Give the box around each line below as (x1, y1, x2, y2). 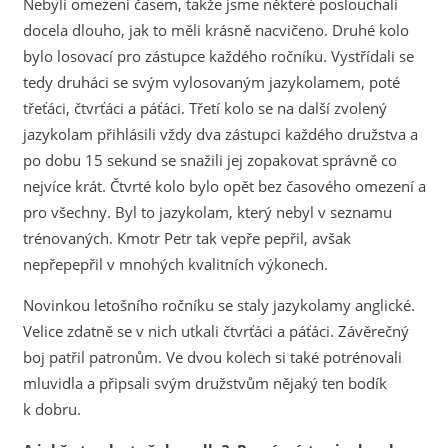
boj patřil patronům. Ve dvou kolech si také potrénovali (22, 346, 402, 367)
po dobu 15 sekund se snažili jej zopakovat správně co (22, 149, 397, 170)
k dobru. (22, 398, 81, 419)
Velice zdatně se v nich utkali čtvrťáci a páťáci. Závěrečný (22, 320, 409, 341)
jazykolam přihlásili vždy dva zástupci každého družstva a (22, 123, 418, 144)
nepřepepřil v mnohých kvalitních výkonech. (22, 253, 328, 274)
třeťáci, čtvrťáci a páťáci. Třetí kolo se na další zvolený (22, 97, 387, 118)
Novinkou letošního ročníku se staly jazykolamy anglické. (22, 294, 415, 315)
